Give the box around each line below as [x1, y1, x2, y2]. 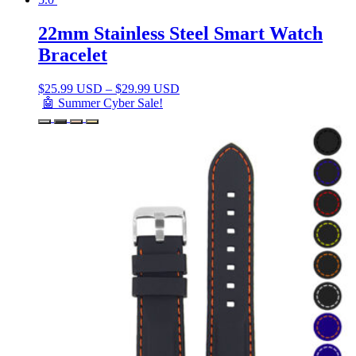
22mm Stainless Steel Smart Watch [38, 23, 323, 44]
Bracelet [38, 44, 107, 66]
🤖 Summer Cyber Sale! [42, 96, 163, 110]
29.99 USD [122, 82, 180, 96]
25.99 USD [44, 82, 103, 96]
